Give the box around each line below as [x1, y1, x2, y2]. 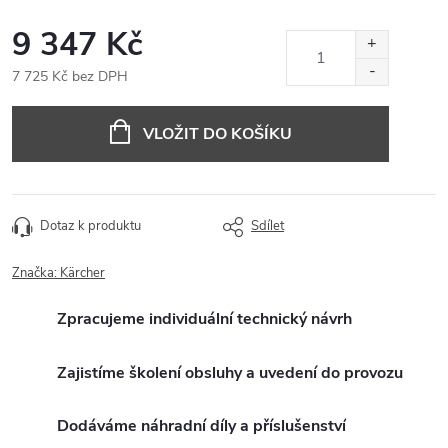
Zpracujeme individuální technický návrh [57, 308, 352, 330]
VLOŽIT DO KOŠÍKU [142, 123, 292, 145]
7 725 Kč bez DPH [12, 67, 128, 86]
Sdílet [251, 217, 284, 235]
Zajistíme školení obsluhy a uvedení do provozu [57, 361, 403, 384]
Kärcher [60, 264, 105, 282]
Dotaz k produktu [40, 217, 141, 235]
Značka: [12, 264, 60, 282]
